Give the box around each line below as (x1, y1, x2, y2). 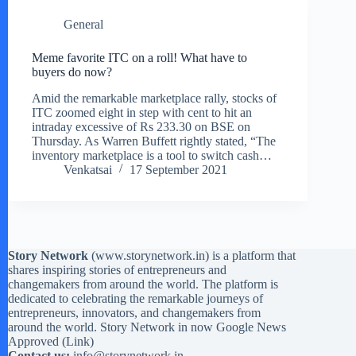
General (64, 17, 103, 31)
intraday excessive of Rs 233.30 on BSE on (32, 119, 250, 133)
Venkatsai (64, 162, 112, 176)
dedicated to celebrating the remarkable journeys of (8, 292, 263, 305)
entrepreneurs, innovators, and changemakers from (8, 306, 261, 319)
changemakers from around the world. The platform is (8, 277, 278, 291)
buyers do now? (32, 65, 112, 79)
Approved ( (8, 335, 66, 348)
